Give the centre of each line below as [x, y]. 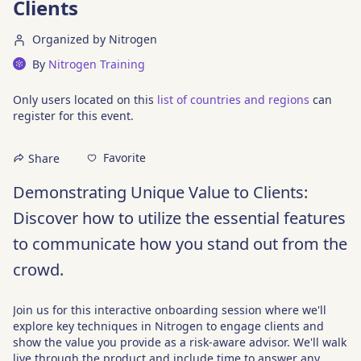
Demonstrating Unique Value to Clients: [160, 192]
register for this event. [73, 115]
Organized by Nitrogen [95, 39]
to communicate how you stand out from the [180, 243]
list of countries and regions [233, 99]
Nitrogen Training [97, 64]
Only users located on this [85, 99]
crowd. [38, 269]
